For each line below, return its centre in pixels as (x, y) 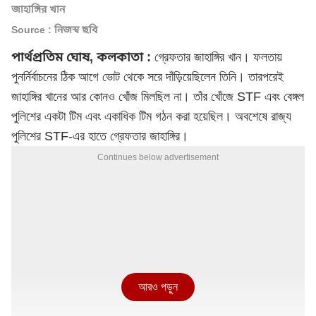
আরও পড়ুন (158, 287)
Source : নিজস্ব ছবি (54, 30)
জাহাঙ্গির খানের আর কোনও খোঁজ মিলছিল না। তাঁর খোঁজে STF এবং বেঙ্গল (158, 97)
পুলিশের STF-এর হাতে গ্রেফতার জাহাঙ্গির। (100, 136)
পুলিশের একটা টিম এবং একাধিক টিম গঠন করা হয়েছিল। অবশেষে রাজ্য (151, 116)
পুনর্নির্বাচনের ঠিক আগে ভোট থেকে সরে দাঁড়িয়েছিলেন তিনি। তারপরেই (147, 77)
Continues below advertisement (158, 157)
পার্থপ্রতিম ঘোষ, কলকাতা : (81, 57)
